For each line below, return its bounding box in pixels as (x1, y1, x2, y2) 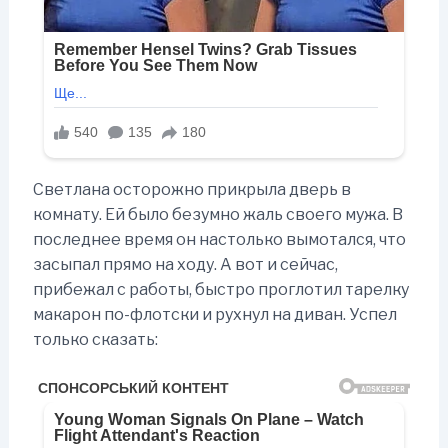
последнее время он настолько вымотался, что (32, 230, 406, 250)
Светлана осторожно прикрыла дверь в (32, 180, 351, 200)
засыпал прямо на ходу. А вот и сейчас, (32, 255, 338, 275)
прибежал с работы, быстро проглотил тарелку (32, 280, 409, 300)
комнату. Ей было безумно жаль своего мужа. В (32, 205, 403, 225)
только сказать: (32, 330, 158, 350)
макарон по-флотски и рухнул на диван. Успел (32, 305, 397, 325)
